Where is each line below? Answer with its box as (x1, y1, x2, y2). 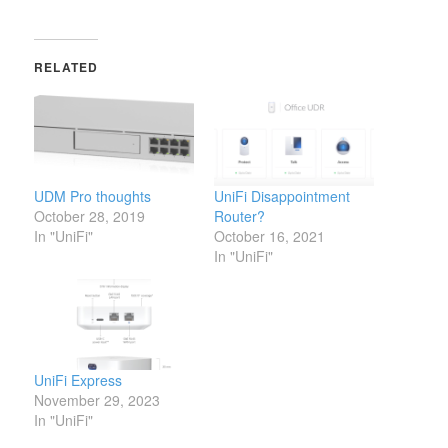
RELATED (34, 57, 99, 76)
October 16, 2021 (214, 226, 325, 247)
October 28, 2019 (34, 206, 146, 227)
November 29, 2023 (34, 390, 161, 411)
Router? (214, 206, 265, 227)
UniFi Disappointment (214, 186, 350, 207)
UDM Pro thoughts (34, 186, 152, 207)
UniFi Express (34, 370, 123, 391)
